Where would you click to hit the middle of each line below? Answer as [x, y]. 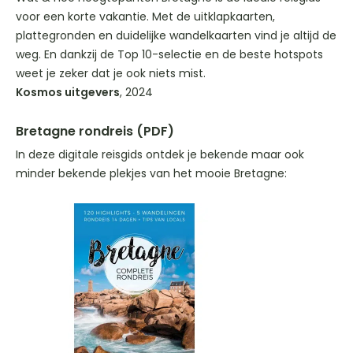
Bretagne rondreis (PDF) [95, 131]
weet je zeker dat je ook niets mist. [111, 73]
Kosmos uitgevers [68, 92]
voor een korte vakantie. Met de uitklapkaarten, [145, 16]
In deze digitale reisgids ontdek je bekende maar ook [160, 154]
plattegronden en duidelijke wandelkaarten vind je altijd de [176, 35]
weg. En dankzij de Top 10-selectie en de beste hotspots [169, 54]
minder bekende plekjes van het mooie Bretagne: [151, 173]
